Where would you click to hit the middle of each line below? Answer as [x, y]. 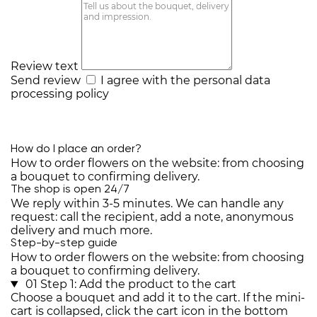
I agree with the [147, 81]
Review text [45, 67]
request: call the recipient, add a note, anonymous [152, 217]
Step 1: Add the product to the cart [138, 284]
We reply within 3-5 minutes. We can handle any [147, 204]
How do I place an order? [76, 150]
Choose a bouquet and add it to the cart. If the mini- [158, 298]
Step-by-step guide [64, 244]
